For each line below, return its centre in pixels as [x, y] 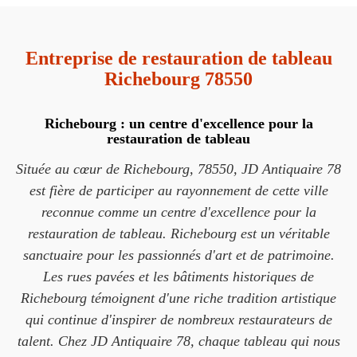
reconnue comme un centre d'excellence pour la [178, 212]
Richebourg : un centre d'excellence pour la [178, 124]
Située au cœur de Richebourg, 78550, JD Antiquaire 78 [178, 169]
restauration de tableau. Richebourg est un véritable [178, 233]
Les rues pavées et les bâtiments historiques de [178, 277]
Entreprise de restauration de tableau [178, 58]
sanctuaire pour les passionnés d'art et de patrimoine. [178, 255]
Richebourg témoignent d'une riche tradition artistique [178, 298]
